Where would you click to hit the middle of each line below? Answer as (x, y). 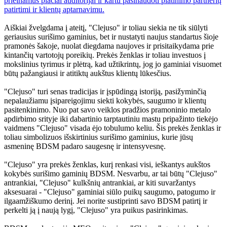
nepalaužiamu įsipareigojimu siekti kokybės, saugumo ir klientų (105, 101)
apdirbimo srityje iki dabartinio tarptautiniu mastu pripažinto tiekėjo (111, 119)
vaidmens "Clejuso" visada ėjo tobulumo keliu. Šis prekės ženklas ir (112, 128)
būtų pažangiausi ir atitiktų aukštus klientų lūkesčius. (88, 73)
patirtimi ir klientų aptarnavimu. (54, 10)
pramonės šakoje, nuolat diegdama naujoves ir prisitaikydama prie (109, 46)
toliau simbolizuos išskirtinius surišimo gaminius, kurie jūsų (99, 137)
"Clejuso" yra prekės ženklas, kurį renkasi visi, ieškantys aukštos (107, 165)
